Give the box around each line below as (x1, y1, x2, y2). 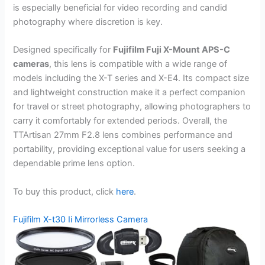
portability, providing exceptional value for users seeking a (13, 144, 246, 155)
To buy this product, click (13, 186, 117, 197)
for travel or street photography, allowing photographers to (13, 101, 251, 112)
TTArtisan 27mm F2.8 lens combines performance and (13, 130, 233, 141)
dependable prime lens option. (13, 158, 135, 169)
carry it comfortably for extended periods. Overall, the (13, 115, 228, 127)
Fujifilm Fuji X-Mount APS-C (113, 44, 231, 56)
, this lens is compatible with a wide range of (49, 59, 228, 70)
